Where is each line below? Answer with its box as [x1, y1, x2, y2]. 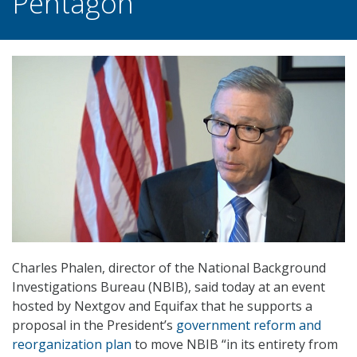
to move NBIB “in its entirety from [131, 335, 338, 354]
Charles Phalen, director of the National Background [12, 259, 326, 277]
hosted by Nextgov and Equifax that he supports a [12, 297, 312, 316]
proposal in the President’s [12, 316, 176, 335]
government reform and [176, 316, 321, 335]
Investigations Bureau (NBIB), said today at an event [12, 278, 325, 296]
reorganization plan [12, 335, 131, 354]
